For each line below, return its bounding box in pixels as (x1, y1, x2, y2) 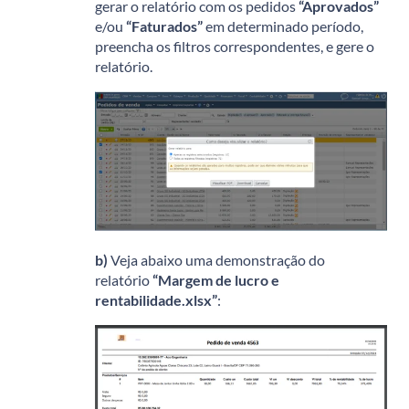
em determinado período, (203, 16, 363, 35)
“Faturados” (126, 16, 203, 35)
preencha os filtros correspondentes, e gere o (95, 37, 374, 55)
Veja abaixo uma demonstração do (108, 250, 325, 268)
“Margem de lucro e (152, 270, 279, 288)
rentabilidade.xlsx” (95, 290, 217, 309)
